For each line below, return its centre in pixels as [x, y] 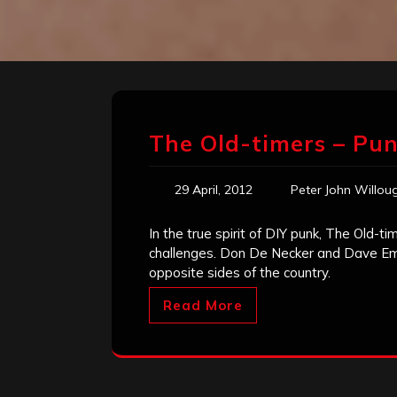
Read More [203, 306]
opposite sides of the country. [240, 273]
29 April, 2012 [214, 190]
